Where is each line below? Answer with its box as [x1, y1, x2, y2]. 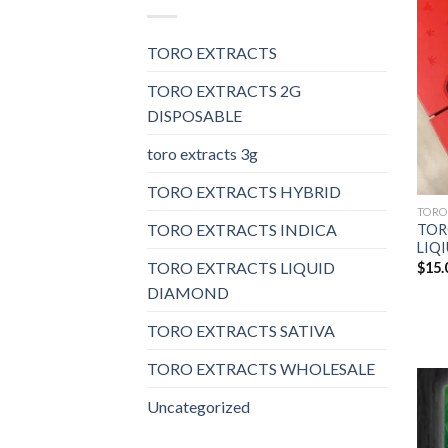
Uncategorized [147, 396, 250, 416]
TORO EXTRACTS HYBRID [147, 181, 341, 201]
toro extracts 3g [147, 143, 258, 163]
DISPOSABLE [147, 105, 242, 125]
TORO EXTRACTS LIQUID [147, 257, 335, 277]
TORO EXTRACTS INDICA [147, 219, 337, 239]
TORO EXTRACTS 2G [147, 80, 301, 100]
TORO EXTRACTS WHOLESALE [147, 358, 375, 378]
